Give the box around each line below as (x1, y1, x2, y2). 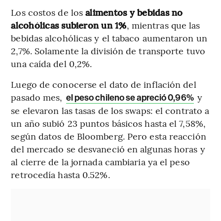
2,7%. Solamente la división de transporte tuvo (11, 44, 205, 57)
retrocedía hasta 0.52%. (11, 168, 110, 181)
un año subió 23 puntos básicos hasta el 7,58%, (11, 116, 206, 129)
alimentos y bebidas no (85, 5, 183, 18)
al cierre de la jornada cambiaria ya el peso (11, 155, 190, 168)
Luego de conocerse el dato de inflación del (11, 77, 196, 90)
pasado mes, (11, 90, 65, 103)
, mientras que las (126, 18, 200, 31)
